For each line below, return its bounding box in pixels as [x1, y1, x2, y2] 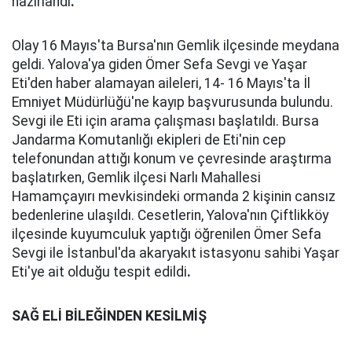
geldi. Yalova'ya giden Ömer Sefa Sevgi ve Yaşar [12, 57, 307, 72]
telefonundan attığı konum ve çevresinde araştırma [12, 151, 332, 167]
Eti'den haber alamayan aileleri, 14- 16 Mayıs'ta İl [12, 75, 310, 91]
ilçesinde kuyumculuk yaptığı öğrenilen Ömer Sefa [12, 226, 321, 242]
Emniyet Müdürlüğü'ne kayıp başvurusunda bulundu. [12, 94, 333, 110]
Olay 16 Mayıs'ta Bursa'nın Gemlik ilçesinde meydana [12, 38, 339, 53]
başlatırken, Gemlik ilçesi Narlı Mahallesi [12, 170, 261, 185]
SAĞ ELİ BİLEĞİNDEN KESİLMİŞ [12, 308, 207, 324]
